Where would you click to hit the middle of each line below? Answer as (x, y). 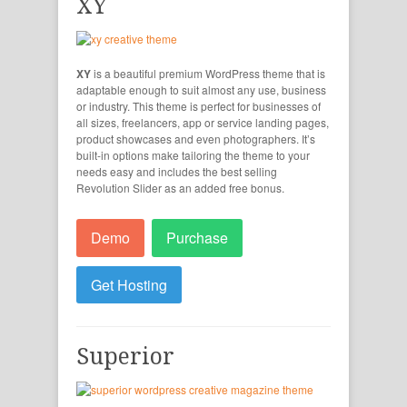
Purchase (197, 238)
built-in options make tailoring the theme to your (193, 155)
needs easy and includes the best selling (177, 172)
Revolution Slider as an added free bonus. (180, 188)
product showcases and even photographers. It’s (196, 139)
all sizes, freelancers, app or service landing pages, (203, 123)
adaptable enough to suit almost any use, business (201, 90)
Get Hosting (129, 284)
